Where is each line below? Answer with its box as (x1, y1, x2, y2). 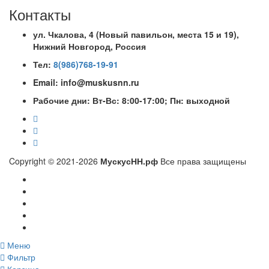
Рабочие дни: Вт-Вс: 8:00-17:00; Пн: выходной (33, 94, 230, 107)
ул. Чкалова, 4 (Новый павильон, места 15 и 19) (33, 28, 237, 41)
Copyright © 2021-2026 (9, 155, 100, 168)
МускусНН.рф (100, 155, 158, 168)
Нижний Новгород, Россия (33, 40, 146, 53)
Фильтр (7, 251, 35, 264)
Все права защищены (158, 155, 246, 168)
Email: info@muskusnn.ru (33, 76, 139, 89)
